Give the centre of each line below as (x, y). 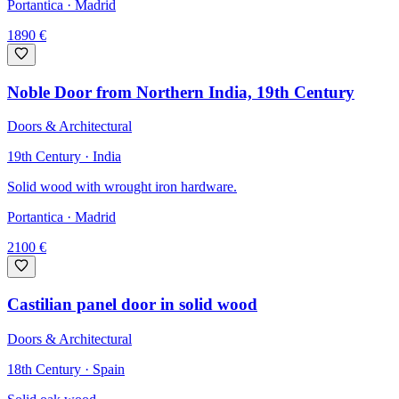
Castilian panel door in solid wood (132, 305)
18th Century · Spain (66, 369)
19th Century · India (64, 157)
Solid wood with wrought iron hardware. (122, 187)
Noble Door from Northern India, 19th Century (181, 92)
